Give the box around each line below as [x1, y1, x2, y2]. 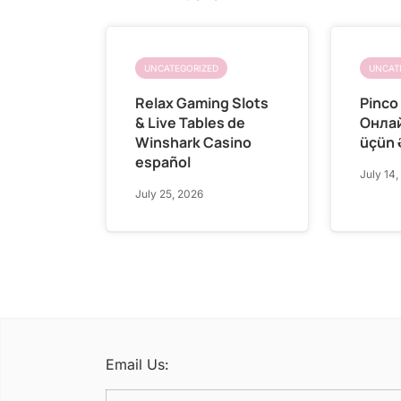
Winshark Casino [135, 132, 252, 152]
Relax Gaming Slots [135, 92, 269, 113]
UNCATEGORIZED [144, 62, 218, 73]
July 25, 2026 [135, 186, 203, 200]
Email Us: [106, 354, 169, 373]
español [135, 151, 191, 172]
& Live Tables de [135, 112, 245, 132]
